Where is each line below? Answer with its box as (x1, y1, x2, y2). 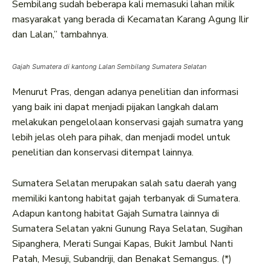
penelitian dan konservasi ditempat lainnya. (12, 146, 194, 160)
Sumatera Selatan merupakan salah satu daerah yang (12, 177, 237, 191)
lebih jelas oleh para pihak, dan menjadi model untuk (12, 131, 230, 145)
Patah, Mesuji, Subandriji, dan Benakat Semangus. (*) (12, 252, 232, 266)
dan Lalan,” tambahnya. (12, 28, 108, 42)
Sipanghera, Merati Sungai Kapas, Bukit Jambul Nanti (12, 237, 233, 251)
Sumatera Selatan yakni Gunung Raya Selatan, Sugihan (12, 222, 243, 236)
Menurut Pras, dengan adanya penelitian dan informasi (12, 85, 238, 99)
